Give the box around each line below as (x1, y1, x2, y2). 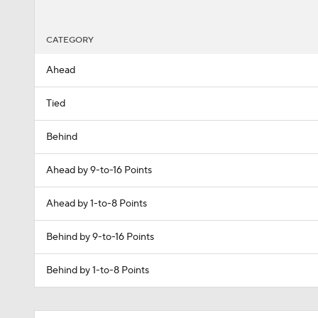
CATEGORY (46, 35, 94, 45)
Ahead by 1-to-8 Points (46, 197, 147, 210)
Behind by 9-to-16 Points (46, 231, 154, 243)
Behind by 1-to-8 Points (46, 264, 149, 277)
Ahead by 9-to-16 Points (46, 164, 152, 177)
